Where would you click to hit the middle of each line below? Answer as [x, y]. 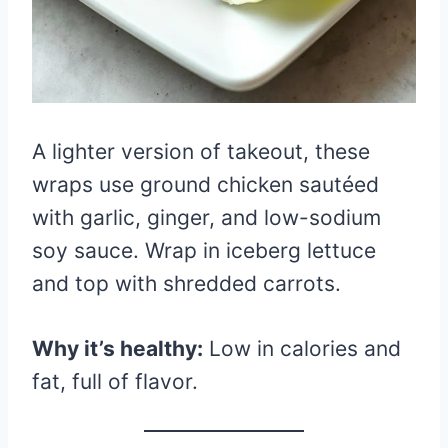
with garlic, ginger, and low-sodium [206, 217]
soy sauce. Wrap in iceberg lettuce [204, 250]
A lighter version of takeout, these [201, 151]
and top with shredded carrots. [186, 283]
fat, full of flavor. [115, 381]
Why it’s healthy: [117, 348]
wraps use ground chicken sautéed [205, 184]
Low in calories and [302, 348]
